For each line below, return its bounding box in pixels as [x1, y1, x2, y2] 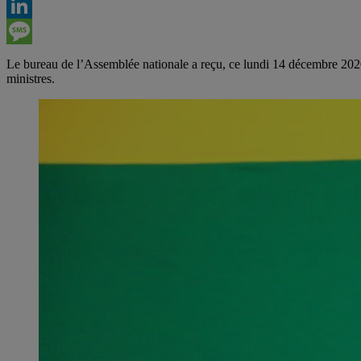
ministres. [6, 72, 55, 86]
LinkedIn [6, 24, 53, 39]
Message [6, 50, 51, 64]
